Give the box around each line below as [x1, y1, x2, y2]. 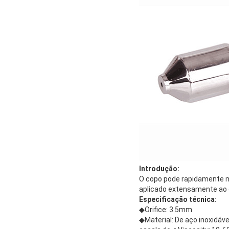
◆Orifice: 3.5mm [139, 205, 192, 214]
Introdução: [139, 164, 179, 173]
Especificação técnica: [139, 195, 217, 203]
